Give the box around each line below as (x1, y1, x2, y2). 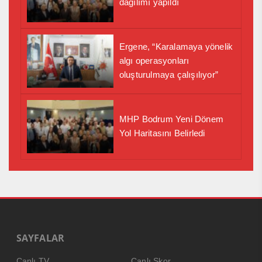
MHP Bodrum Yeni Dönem (119, 114, 223, 125)
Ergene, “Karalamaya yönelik (119, 42, 233, 52)
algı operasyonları (119, 56, 189, 66)
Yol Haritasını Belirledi (119, 128, 205, 139)
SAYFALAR (16, 231, 65, 244)
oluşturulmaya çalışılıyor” (119, 70, 218, 80)
